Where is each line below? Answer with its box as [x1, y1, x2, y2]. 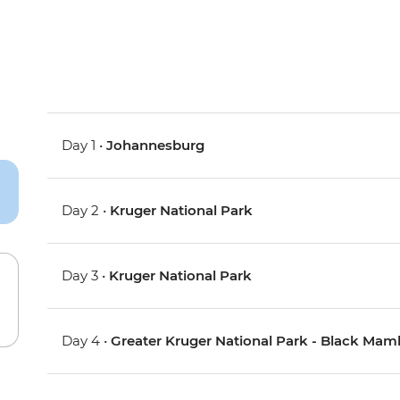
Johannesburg [106, 137, 205, 154]
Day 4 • [62, 332, 112, 350]
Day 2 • [62, 202, 111, 220]
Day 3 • [62, 267, 110, 285]
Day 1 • [62, 137, 107, 154]
